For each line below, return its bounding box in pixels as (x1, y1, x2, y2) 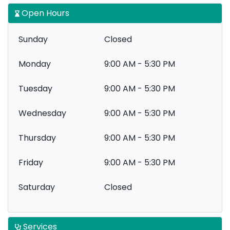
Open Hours (20, 7, 69, 19)
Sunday (18, 33, 48, 45)
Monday (18, 58, 51, 70)
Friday (18, 157, 43, 168)
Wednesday (18, 107, 66, 119)
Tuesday (18, 83, 52, 94)
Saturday (18, 181, 55, 193)
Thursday (18, 132, 56, 144)
